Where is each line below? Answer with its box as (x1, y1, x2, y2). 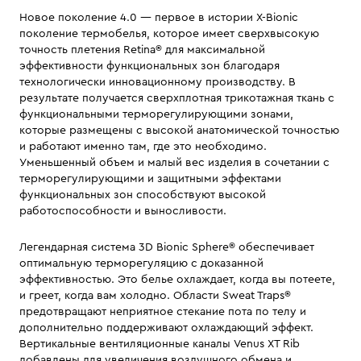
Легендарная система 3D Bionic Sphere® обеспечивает (19, 242, 314, 253)
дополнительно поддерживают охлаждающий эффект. (19, 322, 313, 334)
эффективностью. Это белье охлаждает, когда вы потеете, (19, 274, 335, 285)
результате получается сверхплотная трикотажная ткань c (19, 93, 334, 104)
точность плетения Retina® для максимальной (19, 44, 265, 56)
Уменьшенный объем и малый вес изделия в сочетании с (19, 157, 330, 168)
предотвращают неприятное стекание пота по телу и (19, 306, 306, 317)
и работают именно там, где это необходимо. (19, 141, 267, 152)
